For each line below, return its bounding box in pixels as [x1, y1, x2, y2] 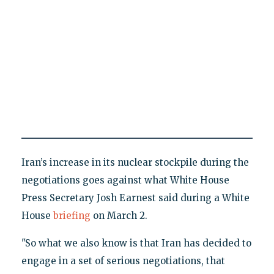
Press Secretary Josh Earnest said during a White [21, 192, 250, 204]
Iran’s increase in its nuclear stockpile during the [21, 157, 249, 169]
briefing [53, 210, 91, 222]
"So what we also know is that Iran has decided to [21, 237, 251, 250]
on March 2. [90, 210, 147, 222]
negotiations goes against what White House [21, 174, 229, 187]
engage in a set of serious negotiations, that [21, 255, 225, 267]
